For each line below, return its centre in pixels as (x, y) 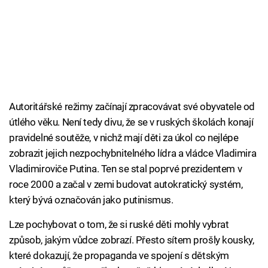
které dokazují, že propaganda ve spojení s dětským (119, 256)
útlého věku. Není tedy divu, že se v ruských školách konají (131, 122)
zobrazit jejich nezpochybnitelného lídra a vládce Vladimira (133, 153)
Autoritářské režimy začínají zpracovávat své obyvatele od (132, 107)
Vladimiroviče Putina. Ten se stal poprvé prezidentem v (126, 169)
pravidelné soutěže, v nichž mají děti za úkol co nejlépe (124, 138)
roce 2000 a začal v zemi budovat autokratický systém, (126, 185)
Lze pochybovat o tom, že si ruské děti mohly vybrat (119, 225)
